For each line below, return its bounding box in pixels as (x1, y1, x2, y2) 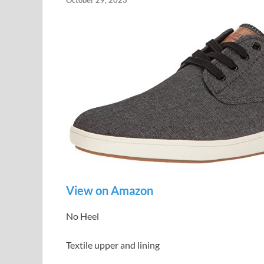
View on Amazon (66, 183, 153, 198)
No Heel (66, 210, 99, 222)
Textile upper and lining (66, 239, 160, 251)
